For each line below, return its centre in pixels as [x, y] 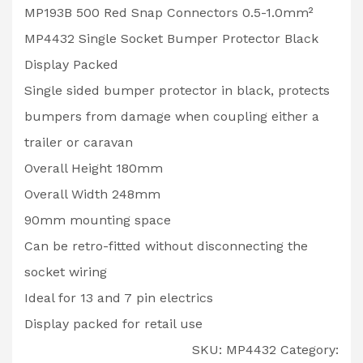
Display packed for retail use [113, 323]
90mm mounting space [98, 220]
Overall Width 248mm [92, 194]
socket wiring [66, 271]
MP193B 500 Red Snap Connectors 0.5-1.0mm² [169, 12]
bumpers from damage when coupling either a [172, 116]
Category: [309, 349]
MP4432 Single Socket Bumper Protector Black [171, 38]
